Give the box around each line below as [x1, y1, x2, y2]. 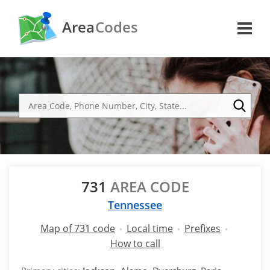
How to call [110, 237, 160, 250]
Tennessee [108, 198, 162, 212]
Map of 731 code [40, 222, 115, 235]
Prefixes [184, 222, 221, 235]
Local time [127, 222, 173, 235]
